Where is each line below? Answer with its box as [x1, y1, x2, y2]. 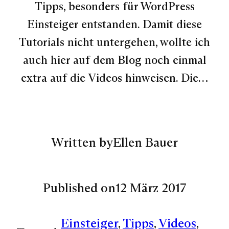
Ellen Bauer [113, 134, 178, 151]
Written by [51, 134, 113, 151]
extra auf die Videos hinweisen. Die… [21, 71, 208, 85]
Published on [42, 179, 116, 196]
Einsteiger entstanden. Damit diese [27, 17, 202, 32]
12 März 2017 [115, 179, 187, 196]
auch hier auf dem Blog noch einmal [22, 53, 207, 67]
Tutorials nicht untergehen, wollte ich [19, 35, 210, 50]
